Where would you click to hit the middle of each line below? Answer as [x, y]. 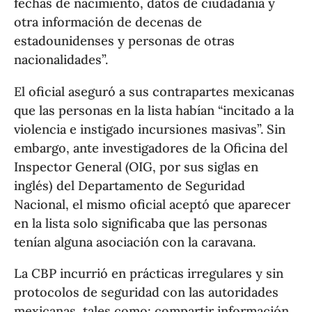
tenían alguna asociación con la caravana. [135, 242]
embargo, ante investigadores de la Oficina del [151, 148]
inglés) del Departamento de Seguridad [130, 185]
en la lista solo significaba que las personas [141, 223]
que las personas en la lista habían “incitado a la [154, 110]
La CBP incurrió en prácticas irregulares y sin [149, 273]
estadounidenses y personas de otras [125, 41]
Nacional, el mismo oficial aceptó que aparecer [153, 204]
